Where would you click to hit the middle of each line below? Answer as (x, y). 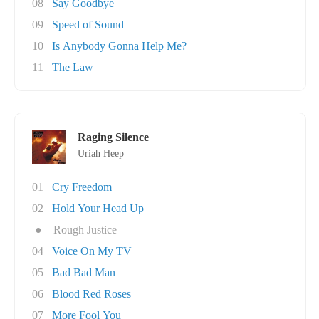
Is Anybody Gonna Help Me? (119, 46)
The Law (73, 67)
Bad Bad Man (84, 272)
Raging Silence (113, 137)
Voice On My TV (92, 251)
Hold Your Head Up (98, 208)
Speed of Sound (88, 25)
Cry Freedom (82, 187)
